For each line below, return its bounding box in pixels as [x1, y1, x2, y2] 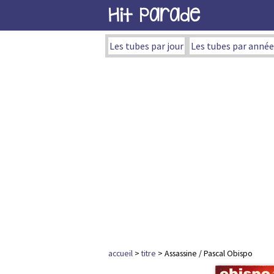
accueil [108, 248, 133, 259]
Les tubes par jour [109, 40, 183, 52]
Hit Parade [108, 4, 200, 26]
